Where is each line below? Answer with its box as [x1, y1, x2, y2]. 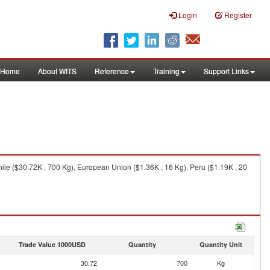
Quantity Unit [199, 240, 242, 249]
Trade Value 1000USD [18, 240, 86, 249]
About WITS [38, 66, 77, 76]
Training [153, 66, 180, 76]
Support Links [204, 66, 249, 76]
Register [224, 10, 252, 20]
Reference [95, 66, 129, 76]
